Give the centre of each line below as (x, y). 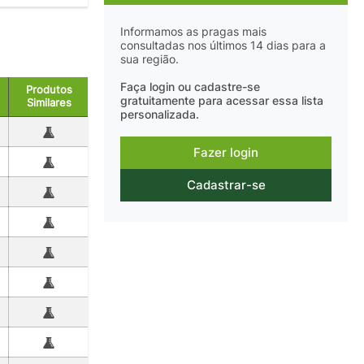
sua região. (149, 59)
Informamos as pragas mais (193, 31)
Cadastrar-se (226, 185)
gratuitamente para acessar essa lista (222, 101)
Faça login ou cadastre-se (190, 87)
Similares (49, 102)
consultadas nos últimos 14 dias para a (223, 45)
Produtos (49, 89)
